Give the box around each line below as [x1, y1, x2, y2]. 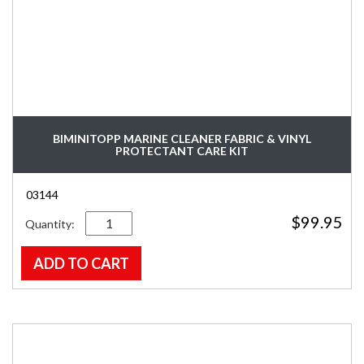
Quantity [84, 212, 134, 226]
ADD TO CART [33, 254, 129, 272]
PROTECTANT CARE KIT [115, 144, 249, 158]
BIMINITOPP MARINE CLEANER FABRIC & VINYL [53, 132, 311, 145]
